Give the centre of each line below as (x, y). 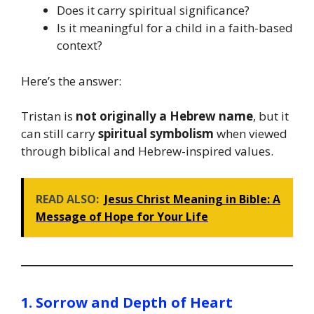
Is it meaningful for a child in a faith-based (175, 28)
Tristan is (48, 116)
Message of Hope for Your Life (122, 216)
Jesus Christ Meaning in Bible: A (192, 199)
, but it (271, 116)
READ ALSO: (67, 199)
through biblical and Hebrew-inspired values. (147, 151)
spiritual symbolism (156, 134)
